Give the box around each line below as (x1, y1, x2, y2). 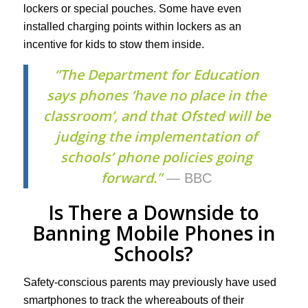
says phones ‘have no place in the (47, 86, 267, 105)
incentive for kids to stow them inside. (23, 38, 204, 50)
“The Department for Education (54, 65, 259, 85)
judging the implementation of (56, 127, 258, 146)
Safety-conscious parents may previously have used (23, 276, 276, 288)
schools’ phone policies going (60, 148, 253, 167)
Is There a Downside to (48, 199, 260, 226)
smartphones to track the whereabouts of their (23, 294, 244, 306)
